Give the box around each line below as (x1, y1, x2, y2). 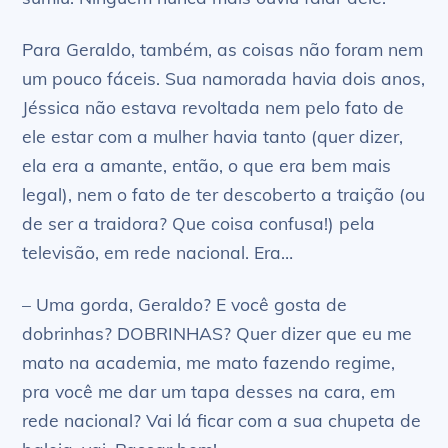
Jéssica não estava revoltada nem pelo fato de (22, 95, 405, 118)
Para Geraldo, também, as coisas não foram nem (22, 37, 424, 60)
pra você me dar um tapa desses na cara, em (22, 379, 396, 402)
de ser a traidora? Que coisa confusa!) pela (22, 211, 376, 234)
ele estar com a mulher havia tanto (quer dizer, (22, 124, 404, 147)
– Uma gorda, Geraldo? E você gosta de (22, 292, 348, 315)
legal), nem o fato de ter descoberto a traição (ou (22, 182, 426, 205)
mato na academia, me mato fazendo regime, (22, 350, 396, 373)
